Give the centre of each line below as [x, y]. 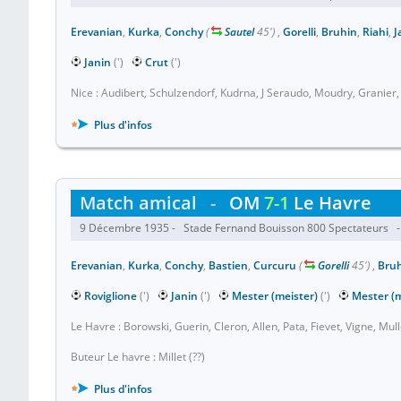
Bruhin [339, 32]
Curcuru [275, 265]
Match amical [138, 203]
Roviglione [111, 296]
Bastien [228, 265]
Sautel [239, 32]
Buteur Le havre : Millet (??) [138, 357]
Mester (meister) [275, 296]
